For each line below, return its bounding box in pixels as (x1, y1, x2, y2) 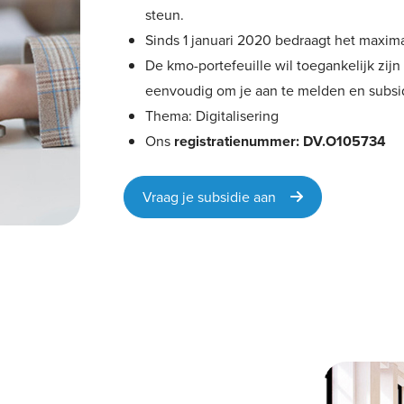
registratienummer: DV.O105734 (174, 131, 387, 151)
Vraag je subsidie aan (142, 187, 291, 207)
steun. (145, 5, 185, 25)
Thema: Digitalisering (145, 106, 280, 126)
